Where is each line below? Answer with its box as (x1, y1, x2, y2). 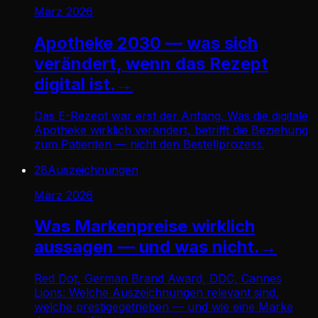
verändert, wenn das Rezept (34, 53, 268, 74)
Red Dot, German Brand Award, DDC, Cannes (34, 271, 282, 286)
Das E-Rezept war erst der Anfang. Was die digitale (34, 108, 308, 123)
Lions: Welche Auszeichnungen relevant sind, (34, 285, 279, 300)
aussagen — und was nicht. (34, 236, 260, 258)
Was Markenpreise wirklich (34, 216, 255, 237)
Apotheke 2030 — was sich (34, 32, 258, 53)
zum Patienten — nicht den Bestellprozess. (34, 136, 265, 151)
